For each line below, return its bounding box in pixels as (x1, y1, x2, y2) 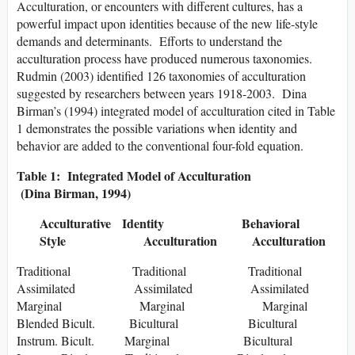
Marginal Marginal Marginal (17, 297, 307, 315)
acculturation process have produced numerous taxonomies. (17, 50, 312, 67)
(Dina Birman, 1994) (17, 184, 131, 203)
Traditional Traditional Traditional (17, 262, 302, 280)
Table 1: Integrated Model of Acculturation (17, 166, 251, 185)
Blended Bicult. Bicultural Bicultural (17, 315, 297, 332)
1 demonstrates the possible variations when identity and (17, 120, 297, 137)
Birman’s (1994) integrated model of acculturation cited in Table (17, 102, 335, 120)
